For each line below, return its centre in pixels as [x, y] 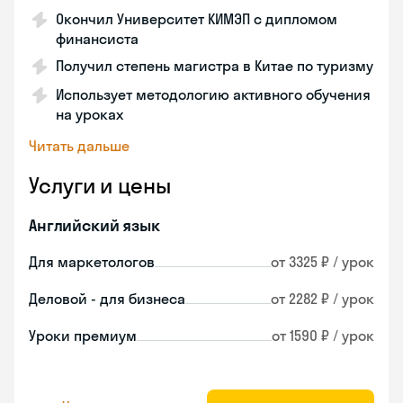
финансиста [97, 39]
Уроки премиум [83, 336]
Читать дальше [79, 146]
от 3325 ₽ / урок [322, 262]
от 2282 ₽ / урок [322, 299]
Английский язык [94, 225]
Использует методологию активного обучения [213, 94]
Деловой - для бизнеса [107, 299]
